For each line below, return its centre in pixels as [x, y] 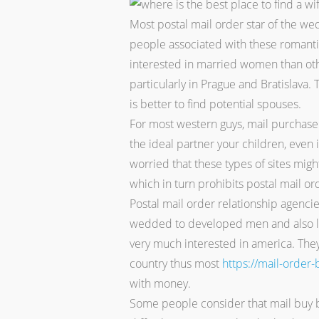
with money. [160, 283]
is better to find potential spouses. [215, 104]
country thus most [176, 263]
